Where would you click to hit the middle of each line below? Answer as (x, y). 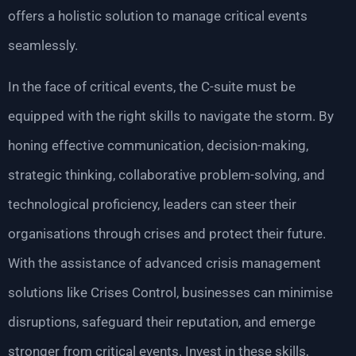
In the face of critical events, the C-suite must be (152, 86)
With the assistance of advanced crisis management (164, 263)
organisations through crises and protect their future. (167, 233)
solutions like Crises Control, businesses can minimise (170, 292)
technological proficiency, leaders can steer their (152, 204)
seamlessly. (43, 46)
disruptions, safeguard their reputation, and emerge (162, 321)
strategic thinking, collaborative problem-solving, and (166, 174)
